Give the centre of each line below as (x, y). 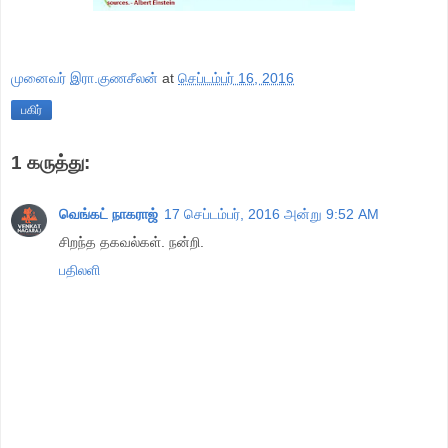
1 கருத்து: (50, 162)
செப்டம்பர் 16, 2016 (236, 77)
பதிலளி (79, 269)
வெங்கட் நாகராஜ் (108, 213)
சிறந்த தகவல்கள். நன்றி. (131, 241)
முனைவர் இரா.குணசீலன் (84, 77)
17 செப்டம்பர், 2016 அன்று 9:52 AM (271, 213)
